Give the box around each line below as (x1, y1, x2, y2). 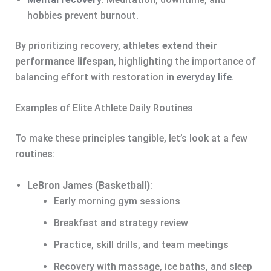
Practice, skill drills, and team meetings (53, 238, 229, 250)
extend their (162, 39, 217, 51)
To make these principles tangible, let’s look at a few (15, 132, 247, 145)
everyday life (176, 71, 232, 83)
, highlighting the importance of (113, 55, 256, 67)
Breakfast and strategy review (53, 217, 188, 229)
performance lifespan (15, 55, 114, 67)
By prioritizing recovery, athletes (15, 39, 162, 51)
